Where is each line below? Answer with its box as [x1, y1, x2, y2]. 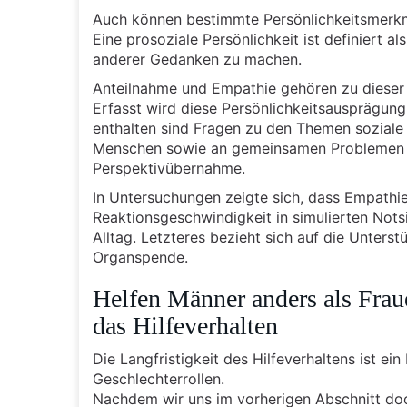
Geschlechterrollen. [93, 370, 224, 388]
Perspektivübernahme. [93, 159, 245, 177]
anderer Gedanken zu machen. [93, 50, 302, 68]
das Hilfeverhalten [93, 312, 278, 340]
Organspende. [93, 248, 188, 266]
